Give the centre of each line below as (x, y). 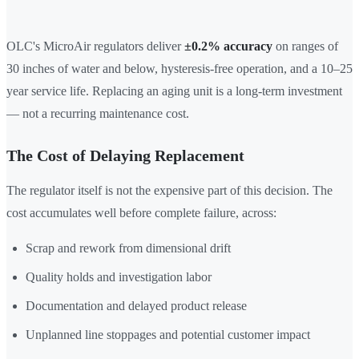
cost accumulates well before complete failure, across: (141, 213)
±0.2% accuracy (228, 46)
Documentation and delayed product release (136, 306)
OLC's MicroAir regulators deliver (95, 46)
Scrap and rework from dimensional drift (128, 248)
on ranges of (305, 46)
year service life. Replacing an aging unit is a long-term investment (174, 91)
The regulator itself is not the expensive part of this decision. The (169, 191)
